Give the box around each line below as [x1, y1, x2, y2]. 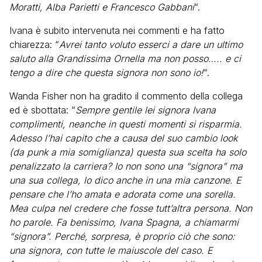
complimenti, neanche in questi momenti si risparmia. [9, 118, 242, 130]
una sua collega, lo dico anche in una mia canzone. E [9, 174, 242, 186]
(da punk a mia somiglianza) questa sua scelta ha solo [9, 146, 246, 158]
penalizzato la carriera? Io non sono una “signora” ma [9, 160, 243, 172]
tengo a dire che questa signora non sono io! [9, 67, 204, 78]
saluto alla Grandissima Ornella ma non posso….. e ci [9, 53, 241, 64]
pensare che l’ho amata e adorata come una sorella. [9, 188, 236, 200]
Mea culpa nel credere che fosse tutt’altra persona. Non [9, 202, 252, 214]
